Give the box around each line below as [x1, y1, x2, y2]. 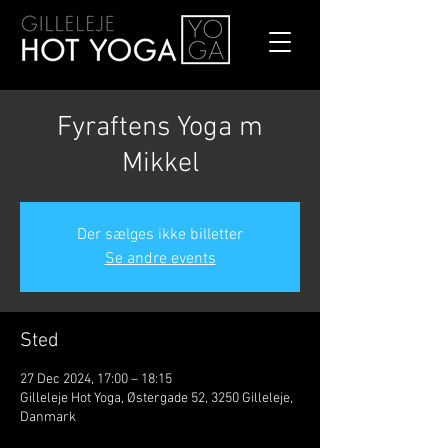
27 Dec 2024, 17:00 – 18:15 [20, 371, 172, 388]
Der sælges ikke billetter [77, 225, 243, 245]
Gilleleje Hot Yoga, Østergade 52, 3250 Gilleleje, [20, 390, 293, 407]
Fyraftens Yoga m [57, 111, 263, 145]
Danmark [20, 409, 76, 426]
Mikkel [121, 147, 199, 181]
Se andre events [104, 249, 216, 269]
